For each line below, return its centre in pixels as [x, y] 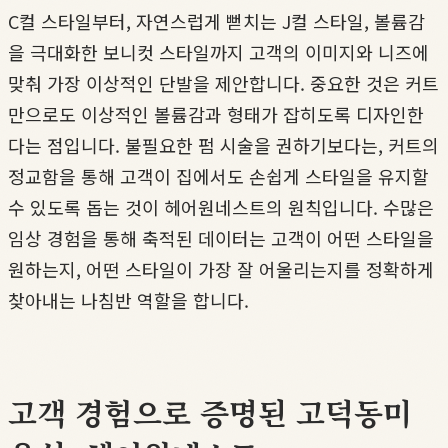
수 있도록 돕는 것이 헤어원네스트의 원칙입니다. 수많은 [221, 206]
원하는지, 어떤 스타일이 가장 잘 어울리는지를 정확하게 [221, 268]
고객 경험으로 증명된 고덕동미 [210, 411]
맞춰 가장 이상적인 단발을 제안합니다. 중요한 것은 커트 [223, 82]
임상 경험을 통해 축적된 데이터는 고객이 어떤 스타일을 [221, 237]
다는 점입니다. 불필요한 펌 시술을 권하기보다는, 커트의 [223, 144]
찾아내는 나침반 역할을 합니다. [128, 299]
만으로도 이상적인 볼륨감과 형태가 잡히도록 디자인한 [216, 113]
